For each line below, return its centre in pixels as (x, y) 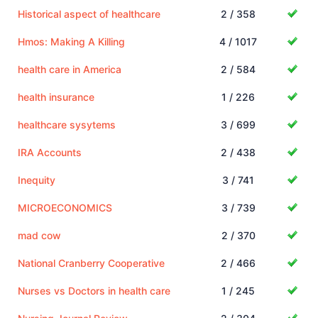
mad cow (39, 235)
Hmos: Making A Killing (71, 41)
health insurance (56, 97)
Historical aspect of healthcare (89, 13)
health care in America (70, 69)
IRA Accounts (50, 152)
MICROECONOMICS (65, 207)
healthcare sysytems (67, 124)
